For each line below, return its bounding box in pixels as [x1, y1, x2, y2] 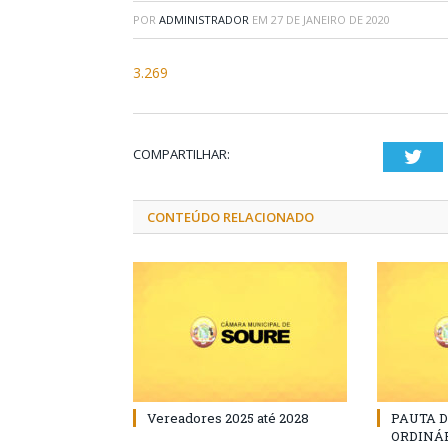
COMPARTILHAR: [133, 145, 230, 163]
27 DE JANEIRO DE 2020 [271, 12, 390, 27]
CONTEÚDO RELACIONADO [147, 208, 314, 226]
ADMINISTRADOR [159, 12, 249, 27]
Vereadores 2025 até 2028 [147, 409, 309, 427]
